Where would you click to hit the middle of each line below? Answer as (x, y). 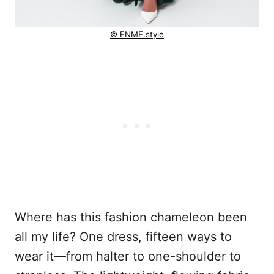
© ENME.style (137, 35)
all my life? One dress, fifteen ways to (123, 237)
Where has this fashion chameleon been (131, 217)
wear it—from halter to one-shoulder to (128, 257)
